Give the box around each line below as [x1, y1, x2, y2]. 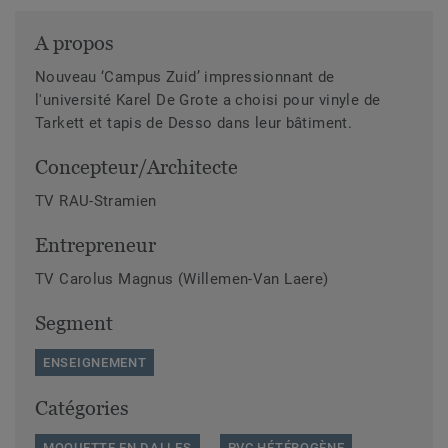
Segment [35, 311, 113, 334]
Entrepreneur [35, 233, 156, 256]
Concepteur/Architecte [35, 155, 238, 178]
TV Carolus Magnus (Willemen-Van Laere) [35, 269, 329, 288]
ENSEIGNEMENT [43, 354, 147, 370]
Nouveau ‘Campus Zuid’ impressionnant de [35, 67, 335, 86]
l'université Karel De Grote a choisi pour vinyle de [35, 90, 381, 109]
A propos [35, 31, 114, 54]
